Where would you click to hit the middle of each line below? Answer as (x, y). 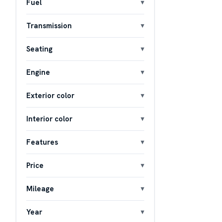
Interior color (49, 118)
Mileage (40, 188)
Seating (39, 49)
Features (42, 142)
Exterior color (50, 95)
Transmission (49, 25)
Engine (38, 72)
